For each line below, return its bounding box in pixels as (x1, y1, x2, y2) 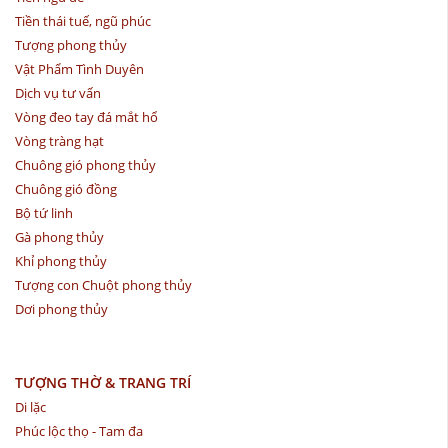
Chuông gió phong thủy (15, 155, 156, 174)
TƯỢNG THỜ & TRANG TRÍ (15, 372, 191, 392)
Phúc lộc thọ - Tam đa (15, 421, 143, 440)
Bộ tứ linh (15, 203, 73, 222)
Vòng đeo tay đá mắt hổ (15, 107, 158, 126)
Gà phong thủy (15, 227, 104, 246)
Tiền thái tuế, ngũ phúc (15, 11, 151, 30)
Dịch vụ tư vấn (15, 83, 101, 102)
